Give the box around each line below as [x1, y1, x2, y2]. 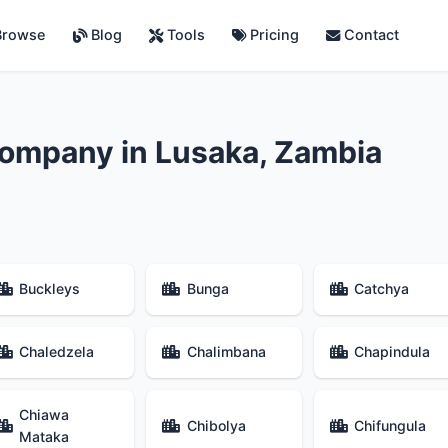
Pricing [245, 26, 299, 44]
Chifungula [354, 416, 427, 434]
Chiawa [19, 405, 70, 423]
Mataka [19, 427, 70, 445]
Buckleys [19, 280, 81, 298]
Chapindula [354, 343, 431, 361]
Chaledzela [19, 343, 95, 361]
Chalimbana [186, 343, 266, 361]
